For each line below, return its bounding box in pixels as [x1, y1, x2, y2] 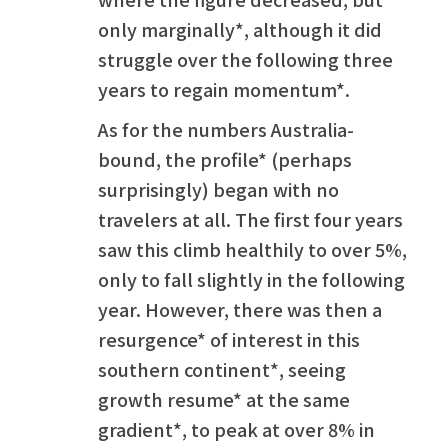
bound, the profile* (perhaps [98, 145, 352, 172]
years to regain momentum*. [98, 75, 350, 102]
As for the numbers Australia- [98, 115, 354, 142]
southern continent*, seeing [98, 355, 346, 382]
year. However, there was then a [98, 295, 382, 322]
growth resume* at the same [98, 385, 350, 412]
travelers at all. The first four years [98, 205, 403, 232]
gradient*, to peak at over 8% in [98, 415, 375, 442]
